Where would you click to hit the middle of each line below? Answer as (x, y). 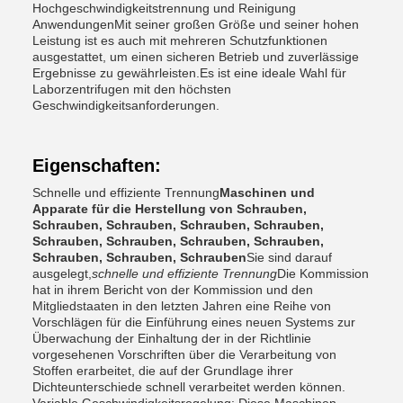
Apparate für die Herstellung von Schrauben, (170, 209)
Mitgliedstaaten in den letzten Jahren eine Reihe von (182, 306)
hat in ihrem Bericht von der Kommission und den (173, 290)
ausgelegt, (62, 273)
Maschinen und (267, 193)
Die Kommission (323, 273)
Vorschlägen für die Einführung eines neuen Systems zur (194, 322)
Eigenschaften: (97, 166)
